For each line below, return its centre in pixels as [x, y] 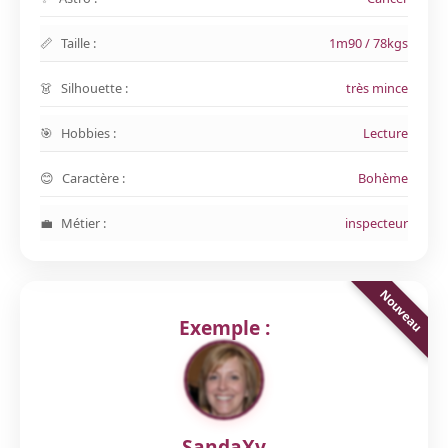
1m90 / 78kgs [368, 43]
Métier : [83, 223]
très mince [377, 88]
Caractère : [93, 178]
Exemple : [224, 327]
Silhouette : [94, 88]
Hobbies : [88, 133]
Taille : [78, 43]
